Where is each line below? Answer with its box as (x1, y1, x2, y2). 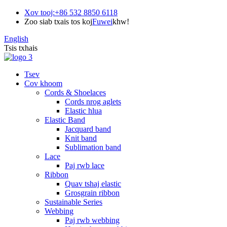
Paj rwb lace (65, 161, 104, 170)
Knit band (65, 134, 97, 142)
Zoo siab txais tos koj (24, 17, 92, 26)
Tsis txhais (4, 44, 37, 52)
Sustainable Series (45, 198, 102, 206)
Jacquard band (65, 125, 111, 133)
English (4, 34, 28, 43)
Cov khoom (24, 79, 62, 88)
